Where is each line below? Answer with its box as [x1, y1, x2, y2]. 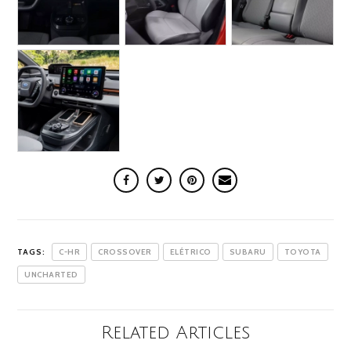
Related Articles [101, 323, 250, 342]
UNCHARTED [24, 270, 78, 280]
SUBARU [229, 247, 266, 258]
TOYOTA [284, 247, 321, 258]
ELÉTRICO [169, 247, 212, 258]
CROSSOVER [98, 247, 152, 258]
